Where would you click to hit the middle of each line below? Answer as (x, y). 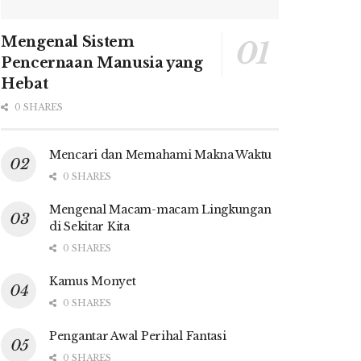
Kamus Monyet (93, 281)
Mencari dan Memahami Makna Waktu (161, 154)
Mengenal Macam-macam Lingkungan (160, 209)
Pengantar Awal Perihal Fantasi (138, 336)
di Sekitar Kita (89, 226)
